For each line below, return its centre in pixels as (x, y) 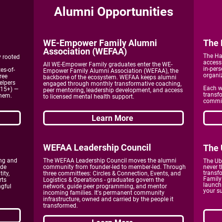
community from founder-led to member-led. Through (114, 167)
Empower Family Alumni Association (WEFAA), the (111, 71)
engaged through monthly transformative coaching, (112, 84)
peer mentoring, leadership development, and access (113, 90)
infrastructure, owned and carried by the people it (108, 199)
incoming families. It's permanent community (104, 193)
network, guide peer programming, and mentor (105, 186)
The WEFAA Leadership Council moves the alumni (110, 161)
